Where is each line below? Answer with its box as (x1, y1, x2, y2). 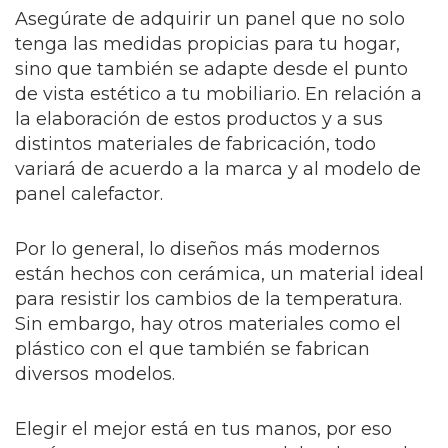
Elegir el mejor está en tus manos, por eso (15, 418, 392, 440)
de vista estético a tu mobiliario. (15, 83, 305, 105)
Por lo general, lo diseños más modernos (15, 238, 380, 260)
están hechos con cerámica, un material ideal (15, 263, 424, 285)
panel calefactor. (15, 183, 163, 205)
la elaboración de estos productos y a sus (15, 108, 383, 130)
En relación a (305, 83, 422, 105)
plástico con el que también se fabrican (15, 338, 370, 360)
